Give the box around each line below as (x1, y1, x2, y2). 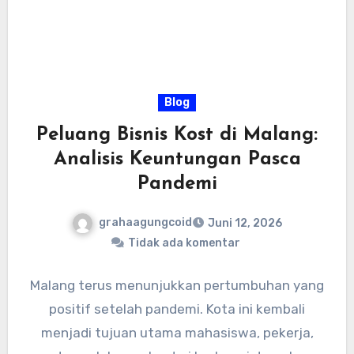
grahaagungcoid (99, 216, 192, 230)
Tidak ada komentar (128, 236, 240, 250)
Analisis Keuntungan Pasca (53, 150, 301, 170)
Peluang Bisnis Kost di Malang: (36, 126, 318, 145)
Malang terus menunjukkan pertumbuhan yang (30, 277, 324, 294)
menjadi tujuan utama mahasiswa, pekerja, (40, 325, 314, 341)
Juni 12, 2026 (208, 217, 282, 231)
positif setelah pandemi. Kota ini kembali (49, 301, 305, 318)
